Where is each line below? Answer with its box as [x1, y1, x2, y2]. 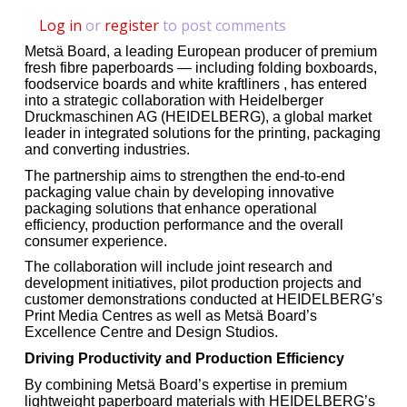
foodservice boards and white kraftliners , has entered [25, 76, 367, 93]
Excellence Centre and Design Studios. [25, 324, 278, 341]
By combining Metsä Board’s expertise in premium [25, 376, 347, 392]
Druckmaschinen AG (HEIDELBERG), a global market [25, 109, 372, 125]
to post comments [159, 15, 286, 36]
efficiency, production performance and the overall [25, 216, 343, 233]
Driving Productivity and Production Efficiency [25, 351, 344, 367]
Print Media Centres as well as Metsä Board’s [25, 308, 317, 324]
